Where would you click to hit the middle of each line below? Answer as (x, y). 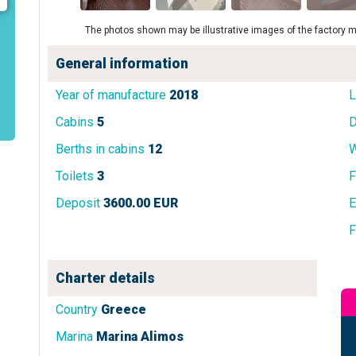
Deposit (78, 203)
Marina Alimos (140, 337)
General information (122, 64)
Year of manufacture (111, 95)
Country (77, 310)
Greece (124, 310)
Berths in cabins (100, 149)
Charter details (105, 278)
